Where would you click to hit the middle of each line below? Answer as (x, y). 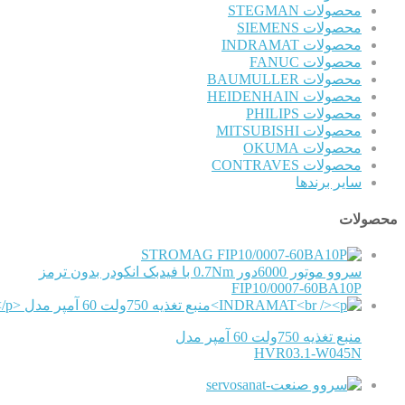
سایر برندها (329, 183)
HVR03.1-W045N (308, 353)
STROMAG (177, 254)
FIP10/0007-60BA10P (297, 287)
